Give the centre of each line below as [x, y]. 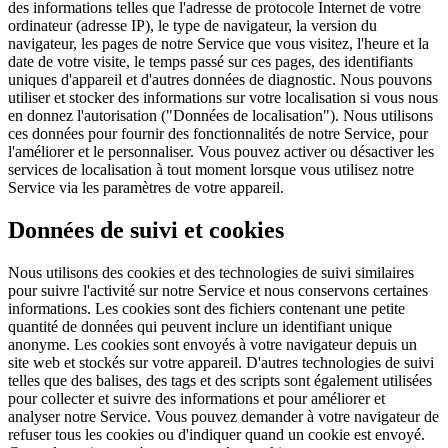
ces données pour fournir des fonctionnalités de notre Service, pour [218, 134]
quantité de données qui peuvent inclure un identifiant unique [200, 327]
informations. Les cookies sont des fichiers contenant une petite [206, 309]
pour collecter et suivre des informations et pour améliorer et [196, 399]
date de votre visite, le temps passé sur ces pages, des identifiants [210, 62]
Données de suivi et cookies [146, 230]
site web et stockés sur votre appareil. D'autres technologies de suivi [221, 363]
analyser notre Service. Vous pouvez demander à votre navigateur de [223, 417]
